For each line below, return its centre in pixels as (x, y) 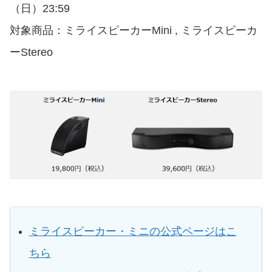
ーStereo (31, 53)
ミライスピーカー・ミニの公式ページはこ (133, 231)
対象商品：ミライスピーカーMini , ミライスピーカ (134, 31)
